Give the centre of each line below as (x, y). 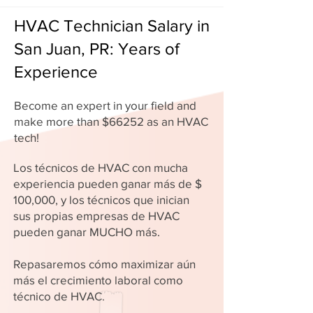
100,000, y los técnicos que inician (101, 199)
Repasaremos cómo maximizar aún (104, 264)
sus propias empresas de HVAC (96, 216)
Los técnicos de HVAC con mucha (101, 167)
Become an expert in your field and (105, 105)
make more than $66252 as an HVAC (111, 121)
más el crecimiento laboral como (98, 280)
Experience (56, 72)
